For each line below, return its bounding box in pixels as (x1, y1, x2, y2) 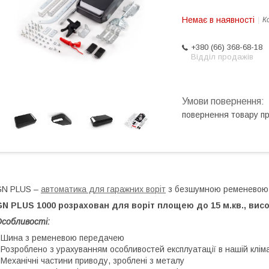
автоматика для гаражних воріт (41, 184, 166, 194)
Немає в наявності (182, 15, 255, 25)
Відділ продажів (191, 52, 253, 61)
